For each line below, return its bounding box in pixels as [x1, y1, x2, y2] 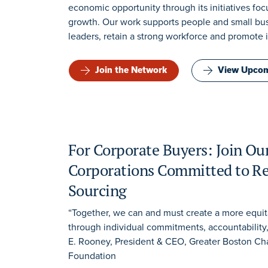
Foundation [68, 248, 116, 263]
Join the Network [95, 65, 167, 75]
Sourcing [68, 180, 127, 200]
